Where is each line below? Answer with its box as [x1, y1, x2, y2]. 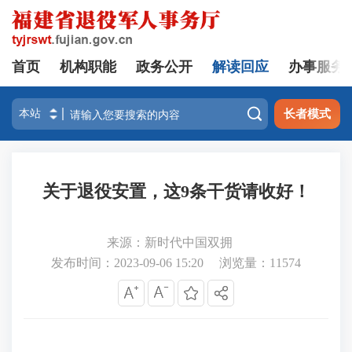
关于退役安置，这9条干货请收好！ [42, 181, 310, 201]
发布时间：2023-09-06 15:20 [51, 256, 203, 269]
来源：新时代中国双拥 [107, 236, 233, 249]
